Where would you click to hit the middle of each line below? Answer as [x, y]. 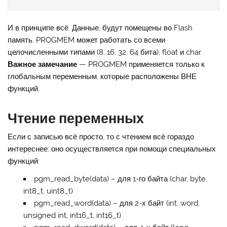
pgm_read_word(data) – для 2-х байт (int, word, [117, 203]
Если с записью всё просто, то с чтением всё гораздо [101, 137]
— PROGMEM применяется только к [141, 64]
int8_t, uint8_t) [48, 191]
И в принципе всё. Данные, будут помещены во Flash [100, 28]
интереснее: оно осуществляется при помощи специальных [112, 149]
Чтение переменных [76, 118]
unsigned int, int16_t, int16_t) [72, 216]
